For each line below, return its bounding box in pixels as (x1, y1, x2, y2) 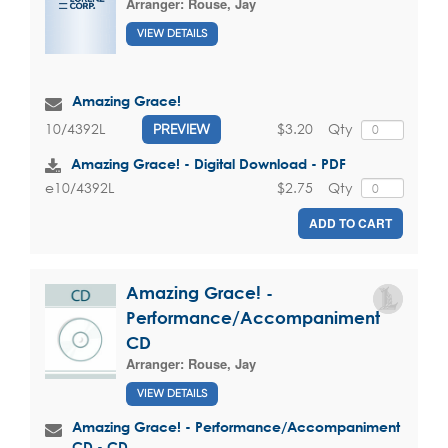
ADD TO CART (309, 214, 392, 233)
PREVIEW (153, 120, 210, 137)
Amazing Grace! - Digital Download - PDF (71, 154, 346, 172)
